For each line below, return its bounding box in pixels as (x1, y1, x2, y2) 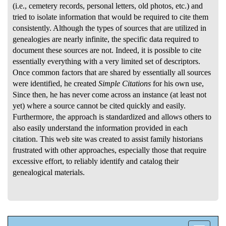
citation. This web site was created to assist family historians (13, 134, 203, 143)
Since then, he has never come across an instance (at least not (13, 90, 206, 99)
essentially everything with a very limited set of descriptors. (13, 56, 200, 66)
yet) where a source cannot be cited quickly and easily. (13, 101, 186, 110)
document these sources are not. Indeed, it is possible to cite (13, 45, 201, 54)
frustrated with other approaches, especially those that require (13, 145, 206, 154)
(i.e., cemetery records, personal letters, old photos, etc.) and (13, 1, 203, 10)
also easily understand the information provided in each (13, 123, 188, 132)
